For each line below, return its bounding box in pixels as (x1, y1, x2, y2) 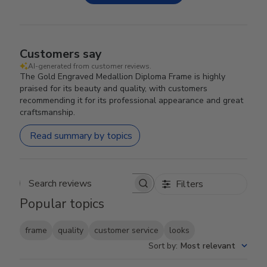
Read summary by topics (30, 129, 133, 142)
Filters (175, 178, 203, 191)
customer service (94, 225, 159, 237)
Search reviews (86, 182, 150, 195)
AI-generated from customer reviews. (28, 61, 152, 71)
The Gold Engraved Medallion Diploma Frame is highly (20, 71, 226, 82)
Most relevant (180, 240, 235, 252)
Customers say (20, 46, 103, 62)
